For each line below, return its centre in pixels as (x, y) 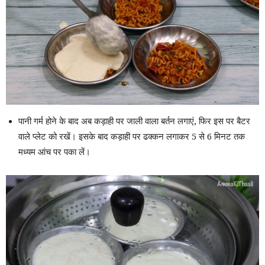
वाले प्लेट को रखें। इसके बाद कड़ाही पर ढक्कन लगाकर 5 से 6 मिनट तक (132, 137)
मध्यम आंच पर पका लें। (54, 152)
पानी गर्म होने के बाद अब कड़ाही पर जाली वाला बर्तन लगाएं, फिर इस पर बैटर (134, 122)
